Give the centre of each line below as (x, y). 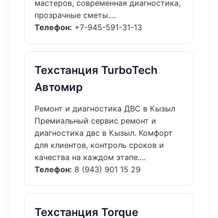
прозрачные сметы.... (75, 15)
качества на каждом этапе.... (90, 157)
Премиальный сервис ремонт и (95, 121)
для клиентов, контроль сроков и (99, 145)
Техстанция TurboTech (96, 70)
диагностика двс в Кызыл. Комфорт (104, 133)
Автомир (59, 87)
